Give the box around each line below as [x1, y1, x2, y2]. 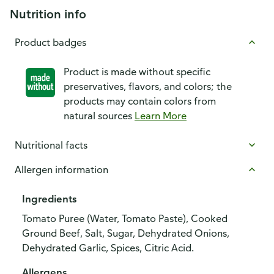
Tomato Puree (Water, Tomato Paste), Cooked [22, 212, 228, 224]
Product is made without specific [64, 65, 210, 78]
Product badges [15, 36, 86, 48]
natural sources [64, 109, 135, 122]
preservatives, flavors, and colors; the [64, 80, 232, 92]
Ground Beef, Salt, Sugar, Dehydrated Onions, [22, 227, 229, 239]
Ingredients [22, 193, 76, 205]
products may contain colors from [64, 95, 216, 107]
